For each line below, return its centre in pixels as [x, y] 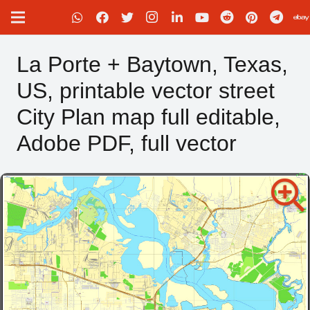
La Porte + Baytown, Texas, [152, 64]
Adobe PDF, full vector [127, 143]
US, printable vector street [146, 91]
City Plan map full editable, [148, 117]
